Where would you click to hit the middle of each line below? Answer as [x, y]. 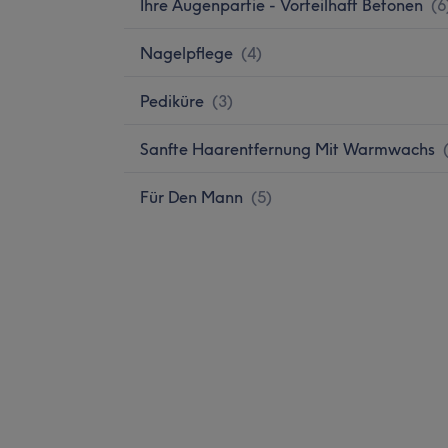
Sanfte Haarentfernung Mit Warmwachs [287, 148]
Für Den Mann [191, 196]
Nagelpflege [186, 52]
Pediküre [172, 100]
